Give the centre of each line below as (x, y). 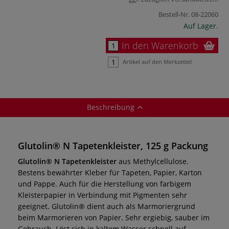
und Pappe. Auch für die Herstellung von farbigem (105, 184)
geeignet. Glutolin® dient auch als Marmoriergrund (107, 206)
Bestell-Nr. (174, 14)
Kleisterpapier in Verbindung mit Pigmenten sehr (102, 195)
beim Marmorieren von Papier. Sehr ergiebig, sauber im (114, 217)
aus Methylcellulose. (153, 161)
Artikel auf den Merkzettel (157, 61)
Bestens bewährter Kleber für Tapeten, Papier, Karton (110, 172)
